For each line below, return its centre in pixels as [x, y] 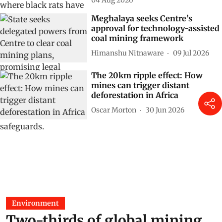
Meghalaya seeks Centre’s [142, 18]
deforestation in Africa [135, 95]
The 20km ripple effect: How [147, 75]
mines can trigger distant [140, 85]
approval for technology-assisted [155, 28]
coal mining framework [137, 38]
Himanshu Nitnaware [127, 53]
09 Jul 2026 [191, 53]
